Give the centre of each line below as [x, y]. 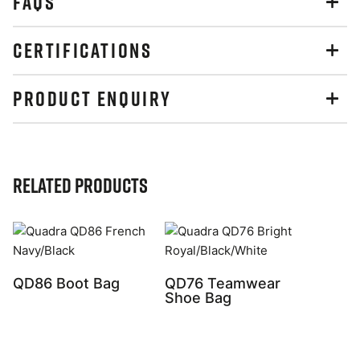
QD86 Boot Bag [66, 283]
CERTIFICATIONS [83, 50]
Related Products [80, 185]
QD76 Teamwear [223, 283]
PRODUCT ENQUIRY [92, 98]
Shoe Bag [198, 297]
